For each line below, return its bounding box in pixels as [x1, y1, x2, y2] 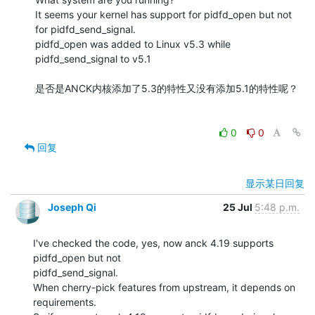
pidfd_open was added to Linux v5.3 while [35, 37, 231, 50]
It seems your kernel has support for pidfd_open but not [35, 8, 292, 20]
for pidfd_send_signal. [35, 22, 136, 35]
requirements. [33, 295, 96, 308]
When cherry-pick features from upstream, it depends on [33, 281, 295, 293]
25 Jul [223, 200, 255, 213]
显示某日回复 [245, 176, 304, 189]
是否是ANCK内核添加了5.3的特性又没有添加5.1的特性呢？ [35, 82, 298, 94]
